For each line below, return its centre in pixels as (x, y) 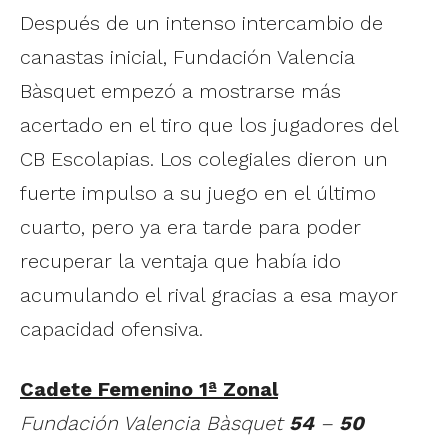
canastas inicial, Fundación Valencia (187, 56)
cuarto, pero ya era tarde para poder (190, 226)
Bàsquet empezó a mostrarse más (180, 90)
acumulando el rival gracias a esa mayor (209, 294)
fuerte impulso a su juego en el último (198, 192)
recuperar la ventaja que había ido (180, 260)
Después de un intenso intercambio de (201, 22)
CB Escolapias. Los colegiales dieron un (204, 158)
